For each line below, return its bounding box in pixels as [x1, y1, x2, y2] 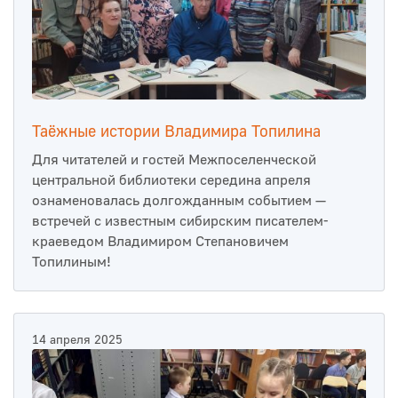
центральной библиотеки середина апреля [32, 171, 311, 190]
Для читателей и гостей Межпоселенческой [32, 151, 316, 170]
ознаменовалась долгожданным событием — [32, 192, 326, 211]
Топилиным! [32, 253, 111, 272]
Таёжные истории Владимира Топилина [32, 122, 321, 143]
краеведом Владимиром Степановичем [32, 233, 289, 251]
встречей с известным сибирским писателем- [32, 212, 328, 231]
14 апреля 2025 [32, 332, 123, 349]
